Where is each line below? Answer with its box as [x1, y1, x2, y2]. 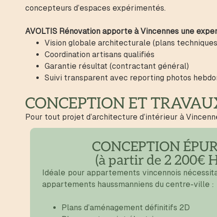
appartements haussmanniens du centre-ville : [42, 180, 216, 189]
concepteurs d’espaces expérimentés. [25, 3, 166, 13]
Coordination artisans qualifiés [45, 50, 155, 59]
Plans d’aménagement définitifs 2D [62, 203, 190, 212]
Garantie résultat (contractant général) [45, 62, 189, 71]
